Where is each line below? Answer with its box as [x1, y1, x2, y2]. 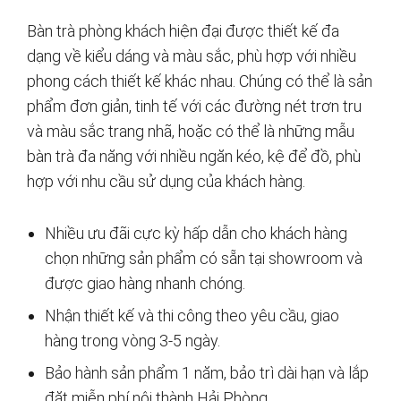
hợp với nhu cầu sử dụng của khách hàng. [27, 171, 305, 191]
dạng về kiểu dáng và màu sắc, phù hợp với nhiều [27, 46, 356, 65]
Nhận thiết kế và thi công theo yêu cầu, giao [45, 305, 339, 325]
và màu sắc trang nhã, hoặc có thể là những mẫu [27, 121, 354, 141]
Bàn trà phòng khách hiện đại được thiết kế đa [27, 21, 339, 40]
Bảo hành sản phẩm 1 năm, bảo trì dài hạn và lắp [45, 363, 369, 382]
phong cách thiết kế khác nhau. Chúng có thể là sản [27, 71, 372, 90]
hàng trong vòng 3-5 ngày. [45, 330, 220, 350]
